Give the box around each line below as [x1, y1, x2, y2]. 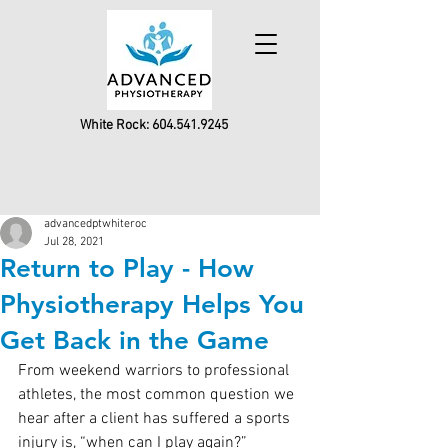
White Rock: [80, 117, 152, 134]
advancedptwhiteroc [44, 217, 147, 231]
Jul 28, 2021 [44, 235, 104, 249]
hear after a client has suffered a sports [18, 409, 294, 429]
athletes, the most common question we [18, 385, 298, 405]
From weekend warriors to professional [18, 361, 293, 381]
